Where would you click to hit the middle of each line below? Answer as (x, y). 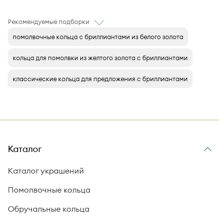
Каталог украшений (46, 170)
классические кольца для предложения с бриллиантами (100, 78)
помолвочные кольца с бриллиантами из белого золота (98, 36)
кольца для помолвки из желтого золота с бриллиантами (100, 57)
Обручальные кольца (49, 208)
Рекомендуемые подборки (49, 22)
